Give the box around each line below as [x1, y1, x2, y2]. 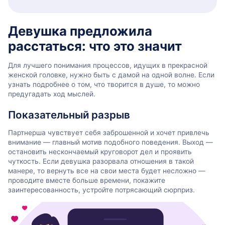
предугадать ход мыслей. [8, 89, 95, 98]
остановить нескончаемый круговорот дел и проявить [8, 148, 192, 156]
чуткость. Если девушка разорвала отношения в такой [8, 157, 194, 166]
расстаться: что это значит [8, 38, 182, 54]
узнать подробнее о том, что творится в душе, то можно [8, 80, 200, 88]
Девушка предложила [8, 23, 152, 39]
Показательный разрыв [8, 108, 130, 122]
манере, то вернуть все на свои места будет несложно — [8, 167, 205, 175]
